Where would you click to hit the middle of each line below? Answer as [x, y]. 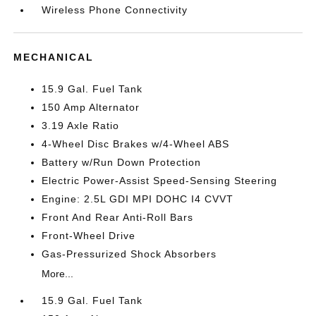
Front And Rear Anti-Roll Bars [118, 217]
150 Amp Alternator [91, 107]
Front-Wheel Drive [89, 236]
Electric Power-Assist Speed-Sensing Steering [160, 181]
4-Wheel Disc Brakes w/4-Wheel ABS [136, 144]
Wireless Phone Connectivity [115, 10]
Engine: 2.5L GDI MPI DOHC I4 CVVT [138, 199]
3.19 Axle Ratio [81, 126]
